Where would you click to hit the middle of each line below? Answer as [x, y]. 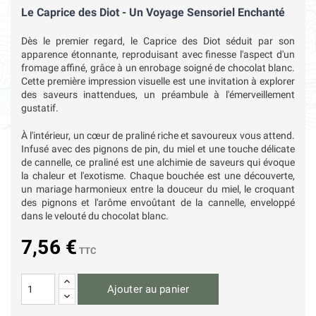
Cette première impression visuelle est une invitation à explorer [158, 81]
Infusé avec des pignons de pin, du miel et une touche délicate [158, 149]
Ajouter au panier [148, 290]
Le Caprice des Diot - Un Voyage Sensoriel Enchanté [153, 13]
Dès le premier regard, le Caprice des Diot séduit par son [158, 41]
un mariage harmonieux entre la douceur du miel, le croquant [158, 189]
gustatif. [40, 108]
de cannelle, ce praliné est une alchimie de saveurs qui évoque [158, 163]
